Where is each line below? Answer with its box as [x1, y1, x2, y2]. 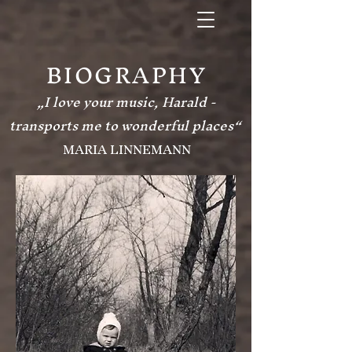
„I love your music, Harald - [37, 86, 216, 117]
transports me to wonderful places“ [9, 110, 240, 141]
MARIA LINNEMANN [62, 135, 191, 163]
